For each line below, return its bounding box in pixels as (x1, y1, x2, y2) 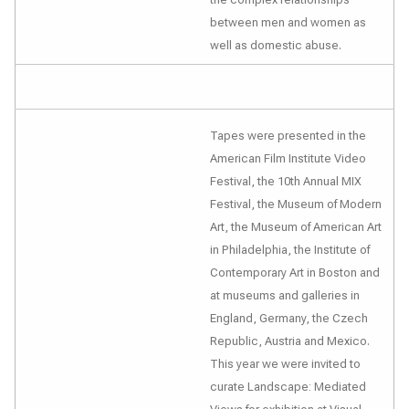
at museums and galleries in (210, 288, 360, 302)
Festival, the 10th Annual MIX (210, 174, 362, 188)
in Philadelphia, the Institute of (210, 243, 370, 257)
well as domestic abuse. (210, 38, 341, 52)
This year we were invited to (210, 357, 361, 371)
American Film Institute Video (210, 152, 366, 165)
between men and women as (210, 16, 366, 29)
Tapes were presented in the (210, 129, 366, 142)
